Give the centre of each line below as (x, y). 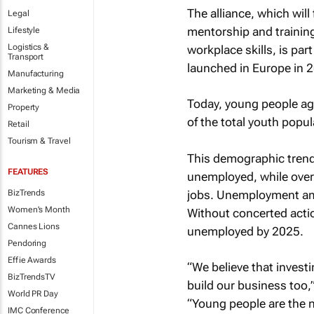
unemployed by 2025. (245, 231)
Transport (26, 57)
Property (24, 107)
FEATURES (28, 172)
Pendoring (27, 243)
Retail (19, 124)
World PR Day (33, 294)
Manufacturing (36, 74)
